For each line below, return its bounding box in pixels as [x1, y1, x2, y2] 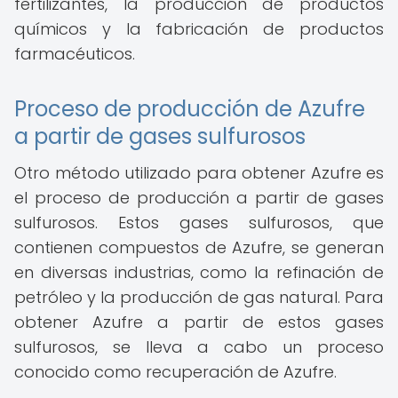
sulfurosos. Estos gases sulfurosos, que [14, 211, 384, 234]
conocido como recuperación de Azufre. [14, 361, 337, 383]
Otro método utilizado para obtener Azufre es [14, 162, 384, 184]
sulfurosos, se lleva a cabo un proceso [14, 336, 384, 358]
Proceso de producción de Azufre [14, 94, 365, 123]
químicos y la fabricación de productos [14, 18, 384, 40]
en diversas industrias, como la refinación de [14, 261, 384, 283]
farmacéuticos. [14, 43, 135, 65]
